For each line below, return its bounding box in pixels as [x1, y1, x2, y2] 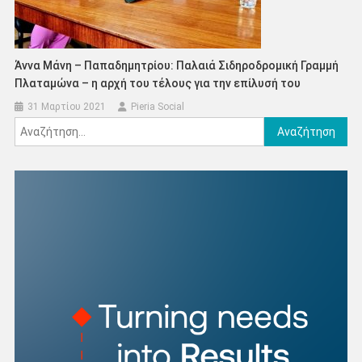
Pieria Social [131, 101, 185, 113]
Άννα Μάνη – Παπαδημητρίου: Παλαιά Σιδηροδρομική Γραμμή [15, 59, 339, 73]
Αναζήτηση [263, 120, 322, 133]
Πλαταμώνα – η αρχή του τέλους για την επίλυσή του [15, 77, 301, 90]
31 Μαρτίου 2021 [27, 101, 107, 113]
